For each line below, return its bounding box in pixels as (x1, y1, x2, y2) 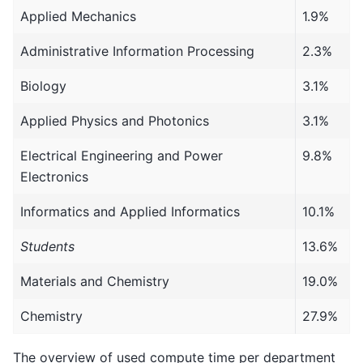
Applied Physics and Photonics (20, 113, 209, 130)
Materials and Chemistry (20, 273, 169, 290)
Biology (20, 78, 66, 95)
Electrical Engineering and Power (20, 147, 223, 164)
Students (20, 238, 75, 255)
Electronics (20, 169, 88, 186)
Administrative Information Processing (20, 43, 254, 60)
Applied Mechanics (20, 8, 136, 25)
